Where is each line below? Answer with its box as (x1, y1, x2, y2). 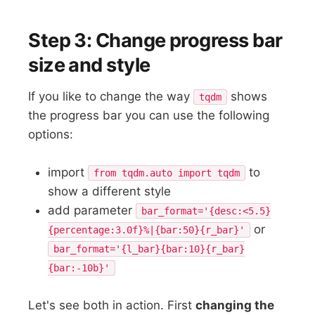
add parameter (48, 203, 136, 218)
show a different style (48, 184, 172, 199)
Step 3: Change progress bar (28, 29, 283, 53)
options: (28, 127, 74, 142)
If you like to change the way (28, 89, 194, 104)
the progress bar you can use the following (28, 108, 270, 123)
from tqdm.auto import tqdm (94, 167, 240, 179)
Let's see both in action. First (28, 298, 196, 313)
